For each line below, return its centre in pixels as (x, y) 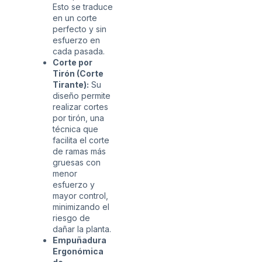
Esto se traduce (83, 6)
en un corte (75, 18)
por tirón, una (78, 118)
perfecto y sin (80, 29)
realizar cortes (80, 106)
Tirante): (71, 84)
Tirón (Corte (78, 73)
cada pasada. (79, 51)
